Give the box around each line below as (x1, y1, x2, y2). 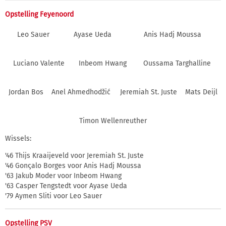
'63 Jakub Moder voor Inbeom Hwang (5, 172, 122, 181)
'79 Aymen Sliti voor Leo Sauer (5, 192, 102, 201)
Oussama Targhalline (143, 59, 211, 68)
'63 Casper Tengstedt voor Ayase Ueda (5, 182, 127, 191)
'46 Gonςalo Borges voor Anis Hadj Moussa (5, 161, 141, 171)
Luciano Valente (13, 59, 65, 68)
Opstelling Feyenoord (5, 10, 74, 19)
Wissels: (5, 134, 31, 143)
